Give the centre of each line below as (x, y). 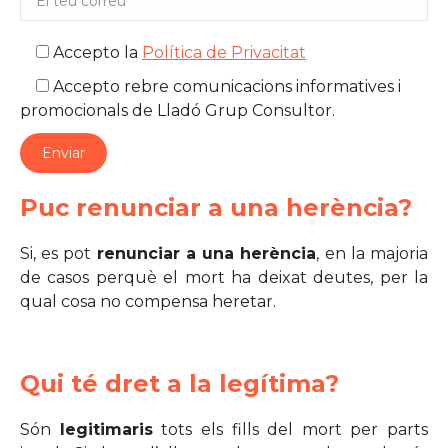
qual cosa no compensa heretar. (148, 302)
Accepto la (95, 53)
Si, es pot (58, 254)
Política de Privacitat (224, 53)
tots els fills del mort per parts (290, 430)
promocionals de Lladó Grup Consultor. (177, 111)
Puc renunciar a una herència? (216, 208)
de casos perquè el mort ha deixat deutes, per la (224, 278)
